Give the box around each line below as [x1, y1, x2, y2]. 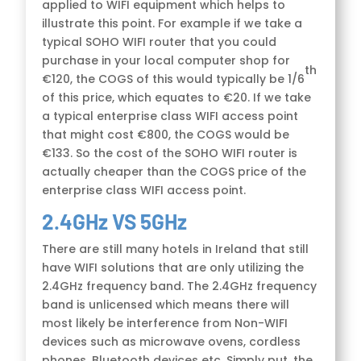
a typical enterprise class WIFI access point [42, 107, 299, 124]
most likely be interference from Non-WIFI [42, 314, 288, 331]
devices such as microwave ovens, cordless [42, 333, 301, 350]
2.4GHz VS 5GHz [42, 208, 188, 234]
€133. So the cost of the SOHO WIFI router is [42, 144, 298, 161]
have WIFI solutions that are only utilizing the [42, 259, 305, 276]
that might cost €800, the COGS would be [42, 126, 290, 143]
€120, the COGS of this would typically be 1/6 [42, 70, 305, 87]
